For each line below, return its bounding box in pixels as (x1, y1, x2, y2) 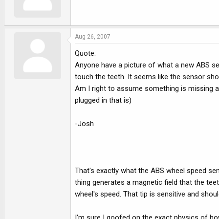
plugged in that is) (75, 95, 131, 105)
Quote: (75, 48, 96, 58)
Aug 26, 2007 (75, 33, 110, 40)
